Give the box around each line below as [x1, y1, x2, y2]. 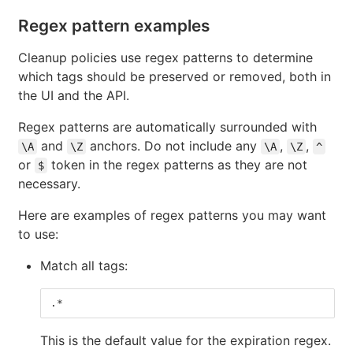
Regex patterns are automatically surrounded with [18, 118, 317, 135]
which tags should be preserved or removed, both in [18, 68, 331, 84]
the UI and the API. [18, 87, 129, 103]
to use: [18, 225, 58, 242]
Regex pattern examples [18, 15, 210, 35]
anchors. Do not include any [86, 137, 261, 154]
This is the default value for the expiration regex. [40, 332, 331, 348]
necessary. [18, 175, 80, 191]
